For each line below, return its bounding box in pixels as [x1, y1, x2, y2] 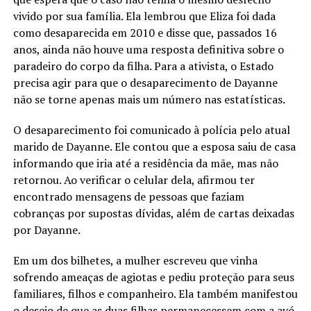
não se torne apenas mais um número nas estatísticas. [12, 92, 285, 108]
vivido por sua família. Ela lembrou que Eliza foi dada [12, 8, 276, 24]
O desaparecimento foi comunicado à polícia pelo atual [12, 122, 290, 138]
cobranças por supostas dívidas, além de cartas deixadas [12, 205, 294, 221]
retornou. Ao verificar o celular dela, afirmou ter [12, 172, 255, 188]
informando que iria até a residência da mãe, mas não [12, 155, 278, 171]
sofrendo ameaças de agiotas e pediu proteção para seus [12, 269, 294, 285]
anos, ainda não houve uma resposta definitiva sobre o [12, 42, 284, 58]
